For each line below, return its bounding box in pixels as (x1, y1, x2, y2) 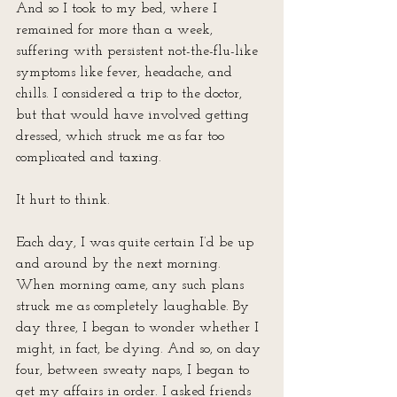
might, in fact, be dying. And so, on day (16, 342, 265, 356)
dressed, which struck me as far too (16, 129, 229, 144)
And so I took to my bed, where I (16, 2, 222, 16)
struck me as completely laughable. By (16, 300, 253, 314)
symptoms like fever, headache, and (16, 66, 237, 80)
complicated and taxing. (16, 151, 161, 165)
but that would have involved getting (16, 108, 253, 122)
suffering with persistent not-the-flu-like (16, 44, 262, 58)
